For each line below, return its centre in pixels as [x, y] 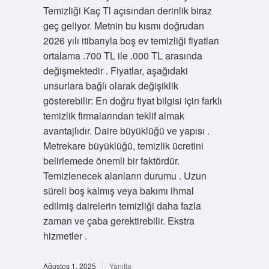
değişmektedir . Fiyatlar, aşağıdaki [115, 70]
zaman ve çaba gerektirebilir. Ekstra [119, 220]
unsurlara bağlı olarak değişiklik [110, 85]
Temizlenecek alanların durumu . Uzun [125, 175]
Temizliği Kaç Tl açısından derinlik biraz [127, 10]
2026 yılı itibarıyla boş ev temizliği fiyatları [131, 40]
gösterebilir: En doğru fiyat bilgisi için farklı [132, 100]
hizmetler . [65, 235]
